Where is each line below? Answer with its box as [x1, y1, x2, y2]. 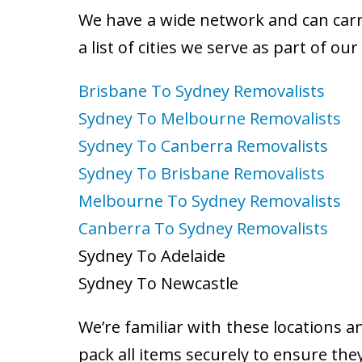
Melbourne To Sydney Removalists [78, 190, 341, 212]
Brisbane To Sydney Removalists [78, 80, 325, 102]
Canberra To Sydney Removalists [78, 217, 328, 239]
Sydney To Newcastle [78, 272, 238, 294]
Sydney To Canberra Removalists [78, 135, 328, 157]
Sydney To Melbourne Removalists [78, 107, 341, 129]
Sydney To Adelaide [78, 245, 225, 267]
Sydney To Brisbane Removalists [78, 162, 325, 184]
